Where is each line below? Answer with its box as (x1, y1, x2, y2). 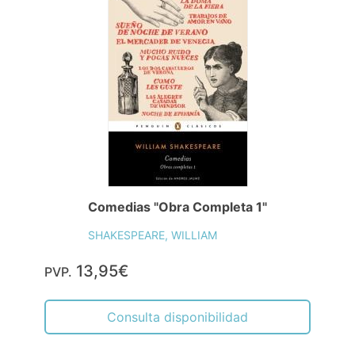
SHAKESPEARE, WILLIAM (88, 227, 217, 242)
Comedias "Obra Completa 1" (88, 198, 267, 215)
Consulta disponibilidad (107, 308, 248, 325)
